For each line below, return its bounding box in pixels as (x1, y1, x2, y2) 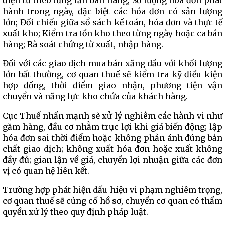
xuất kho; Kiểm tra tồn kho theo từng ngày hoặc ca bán (3, 28, 222, 38)
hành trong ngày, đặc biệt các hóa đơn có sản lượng (3, 6, 222, 16)
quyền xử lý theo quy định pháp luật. (3, 207, 148, 217)
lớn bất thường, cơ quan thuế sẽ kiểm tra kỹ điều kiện (3, 69, 222, 79)
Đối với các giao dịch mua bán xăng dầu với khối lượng (3, 58, 222, 68)
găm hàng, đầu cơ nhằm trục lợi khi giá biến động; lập (3, 122, 222, 132)
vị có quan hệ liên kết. (3, 166, 89, 176)
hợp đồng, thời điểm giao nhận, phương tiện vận (3, 80, 222, 90)
